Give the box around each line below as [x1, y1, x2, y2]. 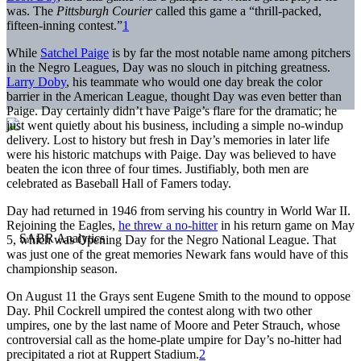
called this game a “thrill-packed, [156, 3, 322, 18]
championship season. [6, 261, 118, 276]
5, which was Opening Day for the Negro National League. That [6, 232, 336, 247]
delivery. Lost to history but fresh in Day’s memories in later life [6, 132, 330, 147]
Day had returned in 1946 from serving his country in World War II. [6, 203, 351, 218]
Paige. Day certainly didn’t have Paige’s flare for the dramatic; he [6, 103, 337, 118]
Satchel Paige [40, 45, 109, 60]
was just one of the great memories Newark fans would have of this [6, 247, 348, 261]
